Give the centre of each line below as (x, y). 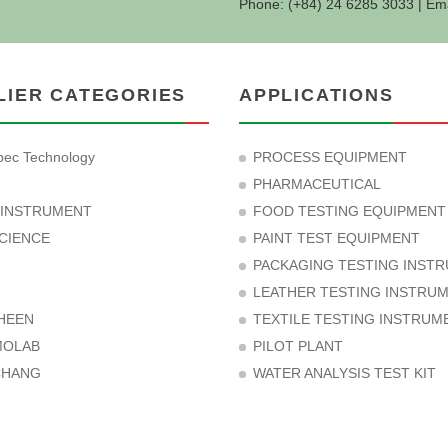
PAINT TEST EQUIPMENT (336, 238)
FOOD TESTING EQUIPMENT (349, 211)
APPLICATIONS (316, 95)
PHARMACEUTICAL (317, 184)
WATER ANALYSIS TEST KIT (344, 373)
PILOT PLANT (298, 346)
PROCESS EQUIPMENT (330, 157)
